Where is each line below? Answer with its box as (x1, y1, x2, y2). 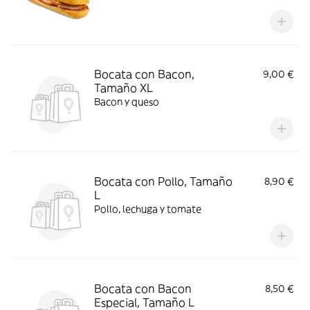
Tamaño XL (94, 81, 153, 95)
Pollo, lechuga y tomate (94, 203, 201, 215)
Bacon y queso (94, 95, 159, 108)
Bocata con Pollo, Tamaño (94, 174, 232, 188)
